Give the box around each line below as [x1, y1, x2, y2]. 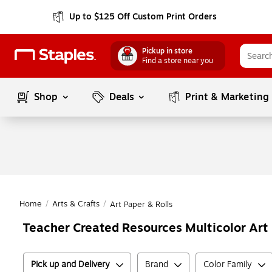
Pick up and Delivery [31, 258, 110, 271]
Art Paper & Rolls [110, 199, 172, 211]
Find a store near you [142, 55, 213, 66]
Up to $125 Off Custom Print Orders [69, 10, 217, 23]
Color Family [203, 258, 252, 271]
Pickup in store [142, 46, 192, 56]
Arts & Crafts [52, 198, 100, 210]
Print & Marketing [185, 90, 270, 104]
